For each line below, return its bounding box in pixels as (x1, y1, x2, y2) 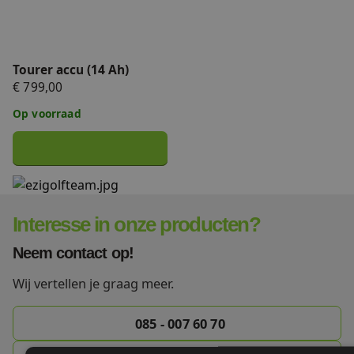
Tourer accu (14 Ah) (13, 61, 129, 78)
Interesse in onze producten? (13, 213, 261, 235)
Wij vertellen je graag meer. (13, 274, 174, 292)
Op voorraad (13, 106, 81, 121)
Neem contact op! (13, 244, 134, 262)
